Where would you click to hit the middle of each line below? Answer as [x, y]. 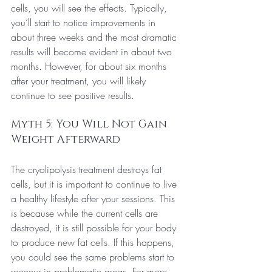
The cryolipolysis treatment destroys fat [88, 169]
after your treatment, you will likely [80, 80]
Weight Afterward [66, 139]
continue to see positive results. [73, 95]
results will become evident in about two [93, 51]
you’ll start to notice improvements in [85, 22]
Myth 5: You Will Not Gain [90, 124]
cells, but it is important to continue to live [95, 184]
